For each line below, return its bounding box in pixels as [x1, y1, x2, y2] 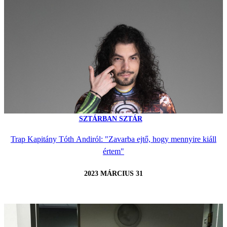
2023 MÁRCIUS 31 [84, 170, 143, 178]
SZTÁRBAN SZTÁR [79, 115, 142, 123]
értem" [103, 147, 124, 156]
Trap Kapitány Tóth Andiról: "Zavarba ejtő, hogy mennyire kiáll [11, 135, 216, 144]
